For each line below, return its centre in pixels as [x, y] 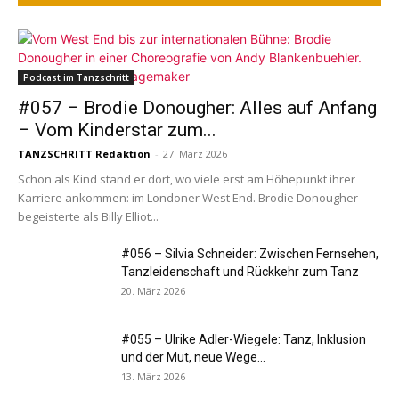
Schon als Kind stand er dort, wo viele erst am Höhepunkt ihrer [187, 179]
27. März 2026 [195, 154]
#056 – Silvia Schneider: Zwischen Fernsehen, [250, 254]
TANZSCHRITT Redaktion [84, 154]
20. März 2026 [153, 291]
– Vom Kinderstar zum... [117, 130]
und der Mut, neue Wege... [193, 357]
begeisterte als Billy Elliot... [88, 216]
